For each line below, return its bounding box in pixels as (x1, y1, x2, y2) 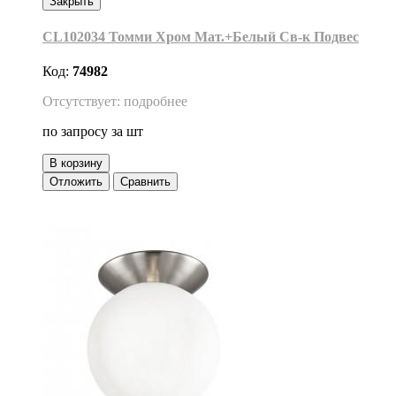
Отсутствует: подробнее (42, 94, 187, 110)
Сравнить (120, 175, 171, 189)
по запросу (42, 124, 111, 140)
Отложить (49, 175, 103, 189)
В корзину (49, 156, 103, 171)
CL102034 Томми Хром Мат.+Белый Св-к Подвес (42, 28, 359, 44)
